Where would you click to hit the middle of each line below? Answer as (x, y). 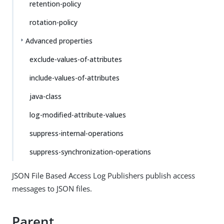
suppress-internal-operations (76, 133)
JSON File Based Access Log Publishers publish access (103, 175)
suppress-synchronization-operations (90, 152)
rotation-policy (53, 22)
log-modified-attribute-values (78, 115)
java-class (45, 96)
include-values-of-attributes (74, 78)
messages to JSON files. (52, 188)
